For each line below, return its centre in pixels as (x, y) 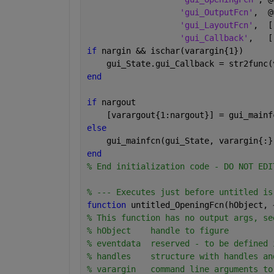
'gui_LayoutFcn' (216, 25)
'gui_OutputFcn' (216, 13)
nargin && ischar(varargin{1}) (172, 51)
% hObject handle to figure (157, 231)
